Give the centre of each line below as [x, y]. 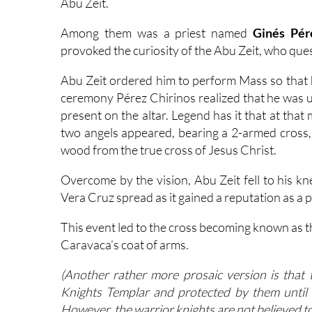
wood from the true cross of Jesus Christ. [169, 149]
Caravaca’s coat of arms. [125, 244]
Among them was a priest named [157, 32]
